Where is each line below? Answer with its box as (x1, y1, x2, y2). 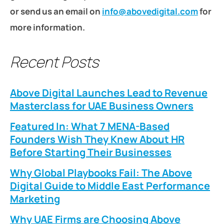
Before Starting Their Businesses (10, 145, 171, 159)
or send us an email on (10, 5, 102, 17)
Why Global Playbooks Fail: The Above (10, 166, 192, 180)
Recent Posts (10, 51, 98, 72)
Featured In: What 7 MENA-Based (10, 119, 169, 133)
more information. (10, 21, 85, 33)
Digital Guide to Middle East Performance (10, 179, 210, 193)
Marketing (10, 192, 60, 206)
